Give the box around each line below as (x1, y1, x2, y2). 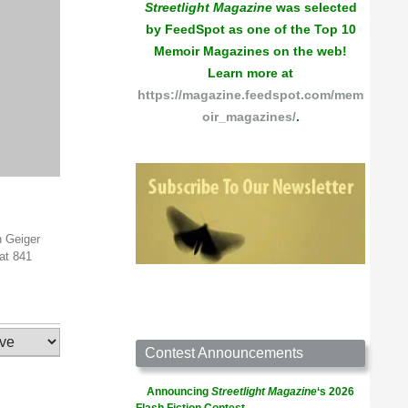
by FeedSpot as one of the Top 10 (145, 22, 356, 36)
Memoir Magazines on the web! (154, 44, 347, 58)
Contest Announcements (145, 345, 303, 361)
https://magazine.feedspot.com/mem (138, 87, 363, 102)
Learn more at (208, 66, 293, 80)
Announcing (147, 385, 211, 398)
